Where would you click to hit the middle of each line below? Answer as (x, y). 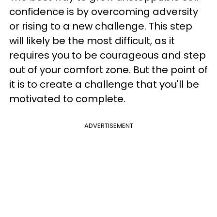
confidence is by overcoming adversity (104, 12)
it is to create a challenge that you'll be (104, 84)
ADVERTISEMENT (108, 126)
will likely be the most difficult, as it (92, 41)
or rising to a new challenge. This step (101, 26)
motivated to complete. (67, 99)
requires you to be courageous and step (108, 55)
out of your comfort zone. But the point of (108, 70)
